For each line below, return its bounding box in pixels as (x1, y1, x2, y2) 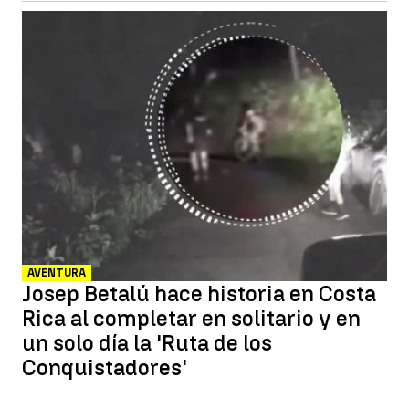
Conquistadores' (22, 354, 187, 381)
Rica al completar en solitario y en (22, 305, 361, 331)
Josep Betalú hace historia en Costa (22, 280, 376, 307)
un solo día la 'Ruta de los (22, 330, 272, 356)
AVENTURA (27, 267, 86, 279)
